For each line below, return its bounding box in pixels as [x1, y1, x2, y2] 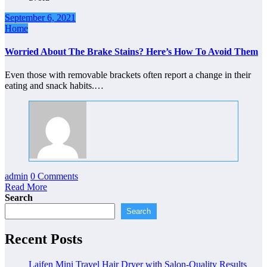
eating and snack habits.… [5, 80, 104, 91]
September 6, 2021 [5, 12, 76, 23]
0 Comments [30, 171, 78, 182]
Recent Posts [5, 231, 82, 247]
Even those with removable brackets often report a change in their [5, 70, 251, 80]
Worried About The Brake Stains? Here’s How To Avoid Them [5, 46, 258, 57]
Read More [5, 182, 47, 193]
